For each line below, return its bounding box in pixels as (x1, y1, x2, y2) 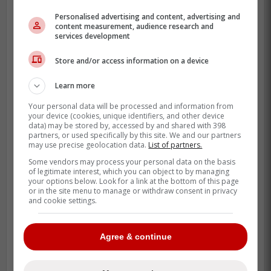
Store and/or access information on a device (55, 55, 209, 66)
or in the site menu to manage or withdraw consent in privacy (28, 186, 238, 196)
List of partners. (148, 140, 203, 150)
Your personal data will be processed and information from (28, 101, 234, 111)
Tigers (43, 161, 76, 174)
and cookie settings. (28, 195, 97, 206)
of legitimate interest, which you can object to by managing (28, 166, 230, 177)
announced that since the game (76, 161, 249, 174)
